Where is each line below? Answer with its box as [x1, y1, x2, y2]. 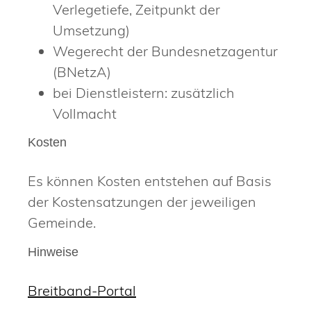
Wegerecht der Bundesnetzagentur [53, 42, 278, 60]
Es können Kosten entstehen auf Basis [28, 172, 271, 190]
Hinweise [28, 244, 78, 259]
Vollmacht [53, 104, 117, 122]
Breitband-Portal [28, 281, 136, 299]
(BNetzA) [53, 62, 111, 81]
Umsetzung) [53, 21, 130, 39]
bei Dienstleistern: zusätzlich [53, 83, 235, 101]
